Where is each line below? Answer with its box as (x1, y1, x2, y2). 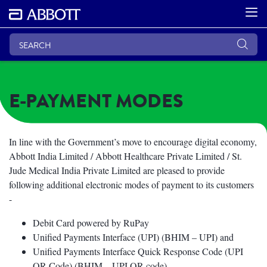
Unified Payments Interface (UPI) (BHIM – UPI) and (33, 230, 234, 243)
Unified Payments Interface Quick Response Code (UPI (33, 244, 243, 257)
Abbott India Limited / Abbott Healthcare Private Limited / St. (9, 149, 242, 162)
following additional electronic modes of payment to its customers (9, 178, 254, 191)
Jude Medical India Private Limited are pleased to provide (9, 163, 225, 176)
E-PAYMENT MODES (9, 86, 184, 114)
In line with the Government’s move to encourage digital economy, (9, 135, 257, 148)
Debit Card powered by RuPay (33, 216, 149, 229)
